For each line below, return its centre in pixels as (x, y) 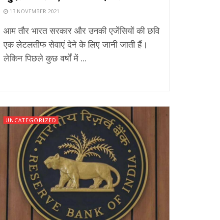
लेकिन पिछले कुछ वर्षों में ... (45, 58)
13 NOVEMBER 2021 (34, 11)
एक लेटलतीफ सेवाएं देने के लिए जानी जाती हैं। (76, 44)
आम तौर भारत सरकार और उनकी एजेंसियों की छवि (82, 30)
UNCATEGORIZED (31, 120)
